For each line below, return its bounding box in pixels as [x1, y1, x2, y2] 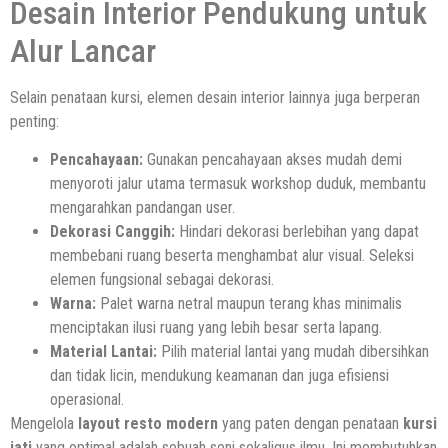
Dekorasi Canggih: [50, 222, 175, 242]
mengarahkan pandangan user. [50, 198, 235, 218]
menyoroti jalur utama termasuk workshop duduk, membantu [50, 174, 426, 194]
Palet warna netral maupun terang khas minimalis [96, 294, 402, 314]
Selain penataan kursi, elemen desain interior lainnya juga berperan [10, 87, 420, 107]
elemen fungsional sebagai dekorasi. [50, 270, 274, 290]
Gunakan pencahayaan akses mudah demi [143, 150, 402, 170]
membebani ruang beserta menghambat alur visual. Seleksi [50, 246, 414, 266]
